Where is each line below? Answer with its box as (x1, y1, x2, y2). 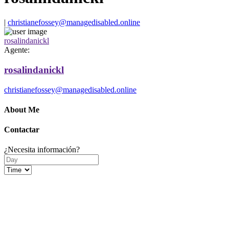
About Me (4, 105, 39, 114)
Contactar (4, 125, 39, 134)
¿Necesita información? (4, 145, 80, 154)
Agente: (4, 45, 30, 55)
